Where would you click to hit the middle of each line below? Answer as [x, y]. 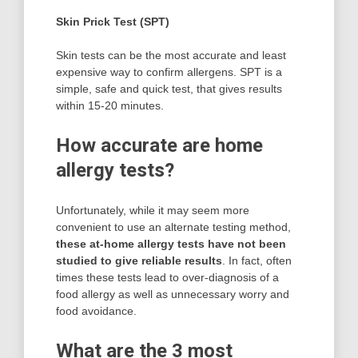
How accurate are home [159, 146]
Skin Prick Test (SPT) [113, 22]
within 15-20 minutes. [110, 106]
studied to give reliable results [139, 261]
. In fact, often [257, 261]
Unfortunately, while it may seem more [153, 211]
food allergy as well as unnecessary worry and [173, 294]
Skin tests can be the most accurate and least [171, 56]
